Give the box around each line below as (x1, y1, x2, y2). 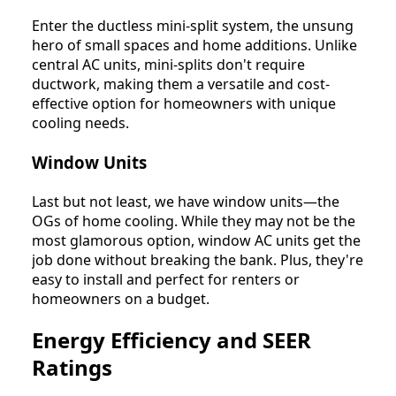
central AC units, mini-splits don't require (32, 55, 305, 75)
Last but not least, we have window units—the (32, 191, 339, 211)
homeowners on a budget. (32, 288, 209, 308)
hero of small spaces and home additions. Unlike (32, 35, 357, 56)
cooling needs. (32, 113, 129, 133)
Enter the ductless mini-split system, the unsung (32, 16, 354, 36)
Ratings (32, 352, 112, 382)
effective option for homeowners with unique (32, 94, 336, 114)
